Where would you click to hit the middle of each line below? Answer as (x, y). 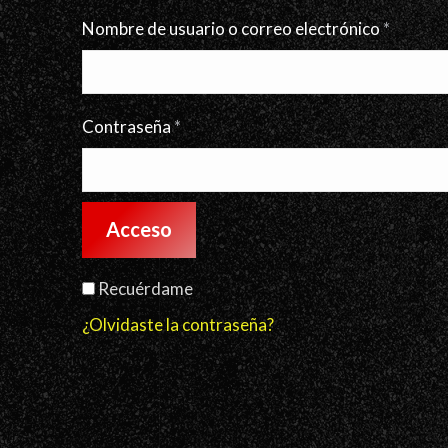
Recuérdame (145, 288)
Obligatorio (224, 125)
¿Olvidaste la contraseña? (178, 324)
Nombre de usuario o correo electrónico (232, 28)
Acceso (139, 229)
